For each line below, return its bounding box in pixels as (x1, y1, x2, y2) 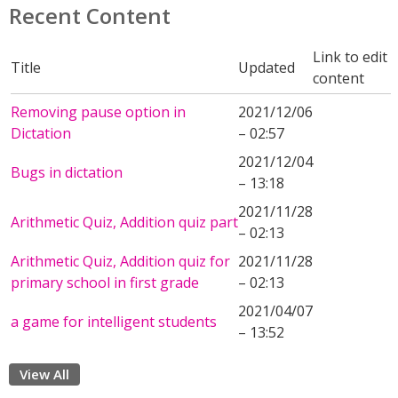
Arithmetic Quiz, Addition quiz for (11, 251, 230, 271)
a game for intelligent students (11, 312, 217, 331)
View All (20, 365, 69, 383)
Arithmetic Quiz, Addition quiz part (11, 212, 238, 232)
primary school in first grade (11, 273, 199, 292)
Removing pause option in (11, 102, 186, 122)
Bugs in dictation (11, 163, 123, 182)
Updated (238, 58, 295, 77)
